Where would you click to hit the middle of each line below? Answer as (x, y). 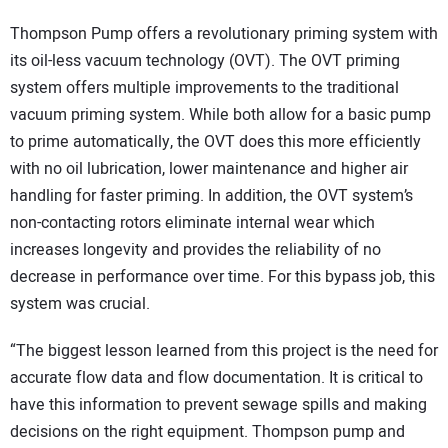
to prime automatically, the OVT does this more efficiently (215, 142)
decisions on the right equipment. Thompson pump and (207, 431)
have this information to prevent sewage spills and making (218, 404)
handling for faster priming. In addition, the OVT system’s (211, 196)
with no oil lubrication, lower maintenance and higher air (209, 169)
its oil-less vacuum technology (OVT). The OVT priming (205, 61)
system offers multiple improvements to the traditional (204, 88)
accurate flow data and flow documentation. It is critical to (216, 377)
